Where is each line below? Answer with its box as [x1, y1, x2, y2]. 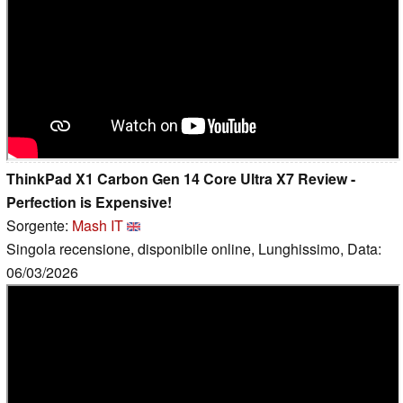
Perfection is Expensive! [6, 191, 172, 212]
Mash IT [72, 214, 123, 236]
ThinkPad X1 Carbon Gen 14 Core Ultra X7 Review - [6, 167, 355, 189]
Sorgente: [6, 214, 72, 236]
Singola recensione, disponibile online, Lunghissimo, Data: [6, 237, 381, 259]
